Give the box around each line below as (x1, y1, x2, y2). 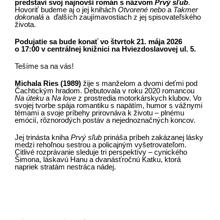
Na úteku (14, 94, 44, 103)
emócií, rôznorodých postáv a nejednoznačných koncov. (14, 116, 195, 125)
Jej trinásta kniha (14, 133, 71, 142)
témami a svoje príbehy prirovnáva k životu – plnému (14, 109, 184, 117)
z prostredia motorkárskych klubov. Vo (76, 94, 201, 103)
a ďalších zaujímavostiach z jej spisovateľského (43, 13, 201, 22)
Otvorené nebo (117, 5, 165, 14)
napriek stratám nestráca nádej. (14, 163, 116, 171)
